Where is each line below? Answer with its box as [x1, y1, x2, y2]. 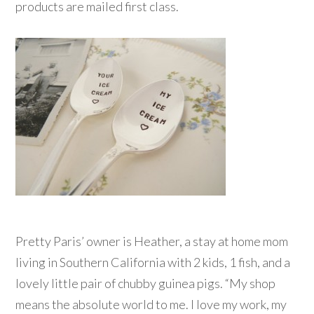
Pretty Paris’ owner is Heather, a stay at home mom [15, 233, 289, 250]
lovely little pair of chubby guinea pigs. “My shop [15, 275, 276, 292]
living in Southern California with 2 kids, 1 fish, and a [15, 254, 291, 271]
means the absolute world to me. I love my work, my [15, 296, 287, 313]
